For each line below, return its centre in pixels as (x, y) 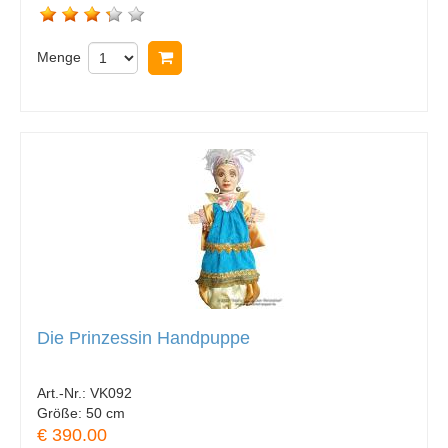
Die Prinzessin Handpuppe (143, 337)
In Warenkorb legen (254, 57)
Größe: (61, 413)
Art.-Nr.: (63, 393)
